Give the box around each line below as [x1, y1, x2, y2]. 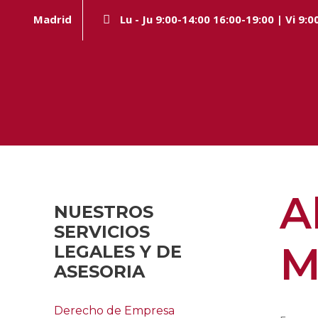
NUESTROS [54, 202, 153, 222]
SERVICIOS [54, 221, 150, 242]
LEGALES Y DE [54, 241, 182, 262]
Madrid [33, 12, 72, 26]
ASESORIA [54, 261, 145, 282]
